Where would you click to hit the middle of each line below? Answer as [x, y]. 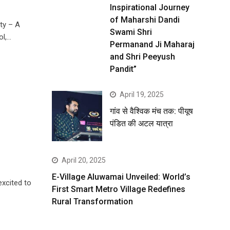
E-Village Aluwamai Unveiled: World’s [121, 177]
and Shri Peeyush [142, 57]
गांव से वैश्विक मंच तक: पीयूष [151, 111]
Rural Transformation [92, 202]
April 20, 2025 [84, 160]
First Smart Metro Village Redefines [119, 189]
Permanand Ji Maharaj [152, 44]
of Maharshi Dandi [145, 20]
